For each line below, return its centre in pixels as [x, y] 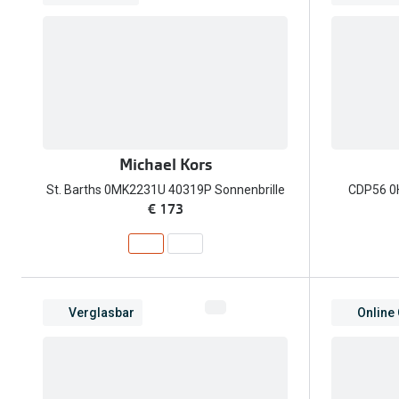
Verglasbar [102, 312]
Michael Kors [165, 164]
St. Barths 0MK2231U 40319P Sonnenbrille [165, 189]
